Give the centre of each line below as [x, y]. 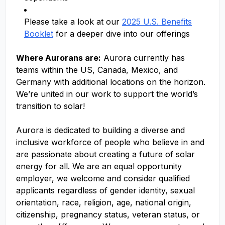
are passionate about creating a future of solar [105, 154]
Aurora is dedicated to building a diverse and [100, 130]
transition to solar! [50, 106]
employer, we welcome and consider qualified [103, 178]
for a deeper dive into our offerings [122, 34]
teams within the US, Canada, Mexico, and [97, 70]
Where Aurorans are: [59, 58]
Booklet [39, 34]
